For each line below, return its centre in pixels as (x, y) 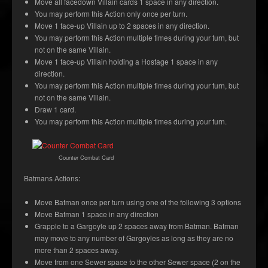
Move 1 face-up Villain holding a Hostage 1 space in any (126, 62)
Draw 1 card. (55, 109)
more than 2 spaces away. (77, 250)
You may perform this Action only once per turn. (111, 14)
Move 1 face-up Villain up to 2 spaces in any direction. (122, 26)
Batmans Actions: (52, 178)
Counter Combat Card (86, 158)
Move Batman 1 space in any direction (97, 214)
